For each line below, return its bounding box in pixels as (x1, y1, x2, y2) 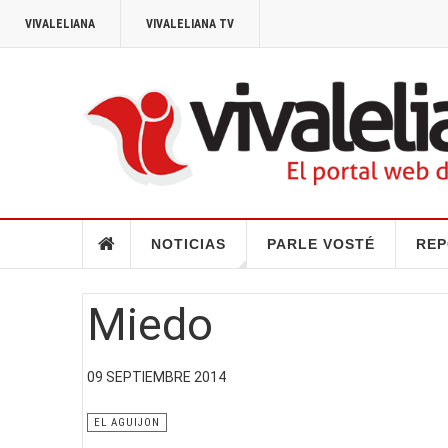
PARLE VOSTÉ (266, 235, 375, 252)
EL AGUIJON (94, 415, 160, 429)
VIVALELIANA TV (146, 17, 234, 31)
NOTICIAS (150, 235, 226, 252)
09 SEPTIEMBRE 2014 (87, 368, 226, 385)
